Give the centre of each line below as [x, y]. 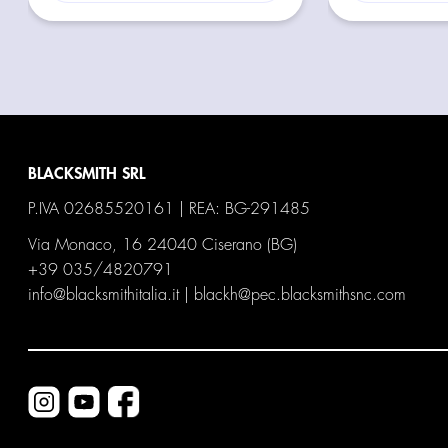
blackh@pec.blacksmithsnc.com [300, 294]
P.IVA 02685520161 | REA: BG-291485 [169, 208]
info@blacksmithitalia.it [104, 294]
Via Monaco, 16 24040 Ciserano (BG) [163, 244]
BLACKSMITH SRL [87, 173]
